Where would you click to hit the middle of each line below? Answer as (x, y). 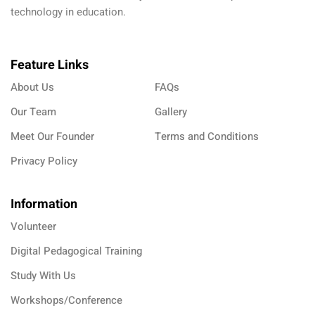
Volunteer (33, 226)
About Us (32, 87)
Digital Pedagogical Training (76, 251)
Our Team (33, 111)
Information (44, 204)
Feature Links (50, 65)
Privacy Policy (44, 161)
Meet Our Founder (52, 136)
